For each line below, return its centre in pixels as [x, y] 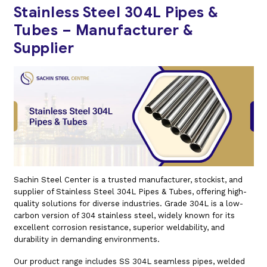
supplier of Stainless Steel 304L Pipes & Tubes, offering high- [130, 191]
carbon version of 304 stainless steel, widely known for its [124, 215]
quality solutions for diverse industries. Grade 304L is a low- [128, 203]
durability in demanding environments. [86, 239]
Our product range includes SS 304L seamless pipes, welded [129, 261]
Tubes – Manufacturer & [103, 30]
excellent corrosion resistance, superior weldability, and [119, 227]
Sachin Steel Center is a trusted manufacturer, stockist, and [128, 179]
